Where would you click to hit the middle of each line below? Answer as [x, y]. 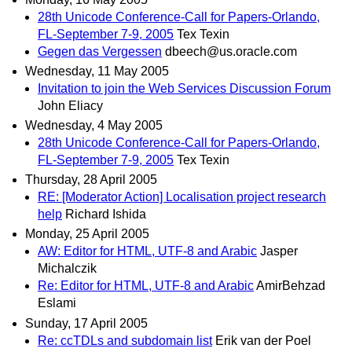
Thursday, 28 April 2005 [91, 180]
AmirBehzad [291, 286]
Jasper [279, 251]
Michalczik [67, 269]
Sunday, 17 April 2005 [86, 323]
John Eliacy [70, 105]
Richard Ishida [106, 214]
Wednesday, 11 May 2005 [97, 71]
